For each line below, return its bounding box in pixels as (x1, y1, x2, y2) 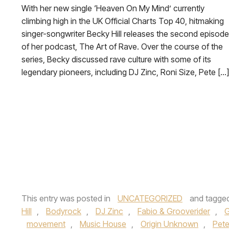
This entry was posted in (21, 193, 112, 203)
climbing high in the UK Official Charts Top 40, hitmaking (21, 16, 224, 26)
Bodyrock (46, 206, 81, 216)
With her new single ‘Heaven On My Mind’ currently (21, 3, 204, 13)
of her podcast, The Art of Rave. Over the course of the (21, 41, 223, 52)
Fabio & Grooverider (138, 206, 210, 216)
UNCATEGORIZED (118, 193, 182, 203)
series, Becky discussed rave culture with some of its (21, 54, 211, 64)
